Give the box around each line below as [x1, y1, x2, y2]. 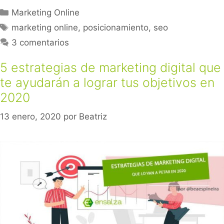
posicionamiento [83, 22, 149, 32]
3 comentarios [11, 37, 69, 47]
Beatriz [79, 111, 107, 122]
